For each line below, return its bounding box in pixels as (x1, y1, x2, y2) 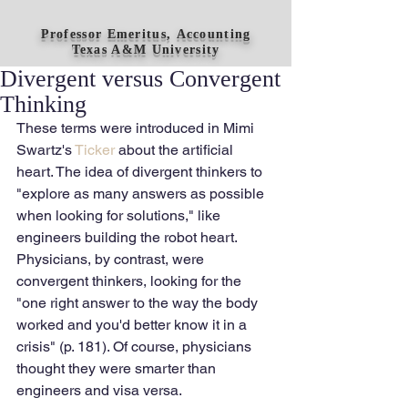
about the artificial (118, 141, 237, 158)
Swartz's (16, 141, 75, 158)
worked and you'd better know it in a (16, 316, 250, 333)
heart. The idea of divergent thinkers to (16, 163, 266, 180)
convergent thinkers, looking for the (16, 272, 245, 290)
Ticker (75, 141, 118, 158)
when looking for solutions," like (16, 207, 224, 224)
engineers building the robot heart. (16, 229, 240, 246)
